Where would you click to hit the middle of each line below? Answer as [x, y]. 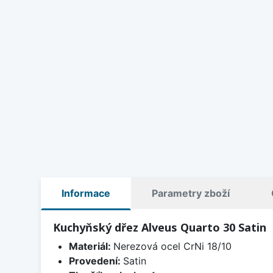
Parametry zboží [191, 193]
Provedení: [96, 261]
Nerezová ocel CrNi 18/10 [172, 246]
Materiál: [91, 246]
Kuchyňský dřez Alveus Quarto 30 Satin [160, 228]
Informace [86, 193]
